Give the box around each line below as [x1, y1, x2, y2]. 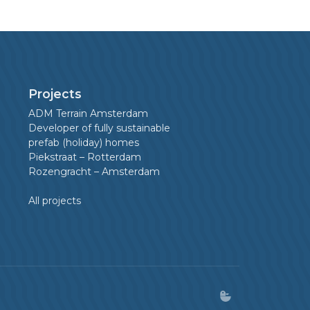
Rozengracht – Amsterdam [28, 165, 161, 178]
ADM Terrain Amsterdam [28, 107, 149, 120]
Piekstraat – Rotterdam [28, 151, 142, 163]
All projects [28, 194, 82, 207]
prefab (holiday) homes [28, 136, 140, 149]
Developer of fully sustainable [28, 122, 171, 134]
